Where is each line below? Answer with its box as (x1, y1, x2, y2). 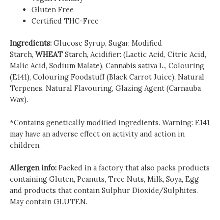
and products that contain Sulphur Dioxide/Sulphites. (10, 185, 198, 195)
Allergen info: (10, 163, 56, 172)
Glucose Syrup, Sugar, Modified (54, 38, 162, 48)
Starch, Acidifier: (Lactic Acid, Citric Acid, (65, 50, 206, 59)
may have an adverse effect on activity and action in (10, 129, 185, 138)
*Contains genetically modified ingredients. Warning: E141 (10, 117, 210, 127)
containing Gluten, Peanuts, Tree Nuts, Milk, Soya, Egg (10, 174, 199, 184)
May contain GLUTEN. (10, 196, 87, 206)
